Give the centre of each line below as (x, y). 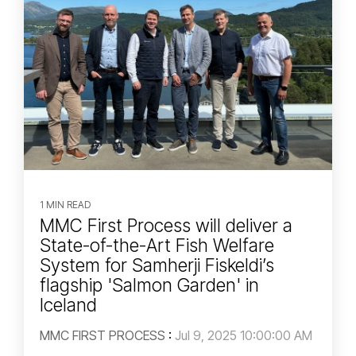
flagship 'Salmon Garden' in (149, 286)
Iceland (68, 306)
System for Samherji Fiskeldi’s (157, 266)
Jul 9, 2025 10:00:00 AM (244, 336)
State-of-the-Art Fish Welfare (157, 246)
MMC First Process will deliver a (166, 226)
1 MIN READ (65, 205)
